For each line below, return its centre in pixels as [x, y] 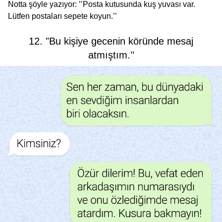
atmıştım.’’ [111, 55]
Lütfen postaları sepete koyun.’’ [62, 16]
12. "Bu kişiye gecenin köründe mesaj [111, 41]
